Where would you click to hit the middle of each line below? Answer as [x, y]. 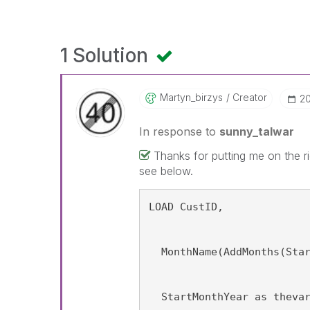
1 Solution [107, 55]
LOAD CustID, [186, 207]
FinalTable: [224, 172]
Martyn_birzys [192, 97]
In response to [180, 131]
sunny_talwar [257, 131]
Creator [249, 97]
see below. [168, 171]
